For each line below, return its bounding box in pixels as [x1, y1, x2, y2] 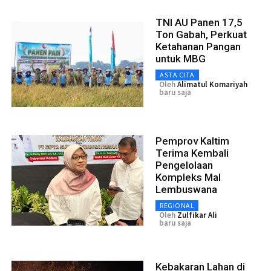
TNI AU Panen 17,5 [155, 16, 243, 29]
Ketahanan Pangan [155, 41, 241, 53]
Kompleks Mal [155, 171, 221, 184]
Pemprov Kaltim [155, 135, 229, 148]
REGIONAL [160, 201, 194, 211]
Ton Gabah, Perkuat [155, 28, 247, 41]
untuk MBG [155, 53, 206, 65]
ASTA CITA [160, 70, 195, 80]
